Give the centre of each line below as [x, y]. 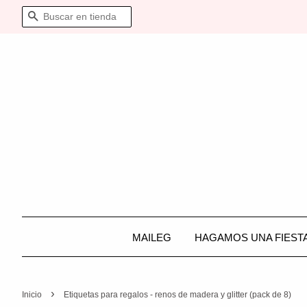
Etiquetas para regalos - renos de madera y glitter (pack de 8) [177, 295]
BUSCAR [62, 17]
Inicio [32, 295]
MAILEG [151, 237]
